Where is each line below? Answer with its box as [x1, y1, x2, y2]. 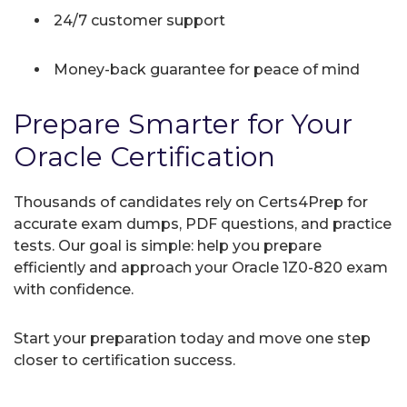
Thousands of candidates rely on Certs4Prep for [14, 193, 368, 211]
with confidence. [14, 280, 134, 298]
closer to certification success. [14, 351, 235, 369]
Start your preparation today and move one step [14, 329, 371, 347]
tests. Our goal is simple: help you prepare [14, 236, 322, 254]
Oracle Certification [14, 139, 275, 174]
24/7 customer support [50, 11, 225, 29]
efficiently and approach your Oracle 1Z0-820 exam [14, 258, 388, 276]
